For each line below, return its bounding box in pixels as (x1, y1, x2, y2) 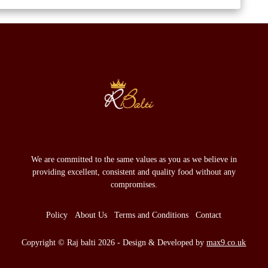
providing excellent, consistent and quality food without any (32, 167, 236, 176)
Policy (46, 210, 68, 220)
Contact (196, 210, 222, 220)
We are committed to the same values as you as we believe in (31, 154, 237, 164)
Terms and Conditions (114, 210, 189, 220)
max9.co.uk (206, 237, 246, 247)
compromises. (110, 179, 157, 189)
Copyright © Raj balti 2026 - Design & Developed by (22, 237, 207, 247)
